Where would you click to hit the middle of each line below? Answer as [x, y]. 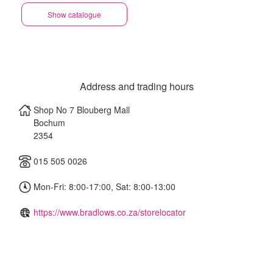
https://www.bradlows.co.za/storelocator [110, 212]
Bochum [51, 122]
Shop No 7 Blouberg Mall [82, 110]
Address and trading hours [136, 86]
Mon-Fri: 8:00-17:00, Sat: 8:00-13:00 [103, 186]
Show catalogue [74, 14]
